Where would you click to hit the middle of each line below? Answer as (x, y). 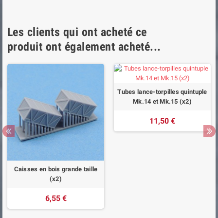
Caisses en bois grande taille (56, 169)
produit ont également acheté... (84, 46)
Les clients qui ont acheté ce (77, 32)
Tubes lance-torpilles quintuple (162, 91)
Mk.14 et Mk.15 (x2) (162, 101)
